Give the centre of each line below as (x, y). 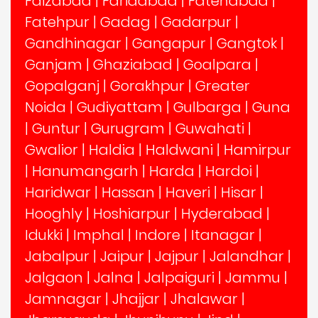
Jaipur (122, 256)
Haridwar (58, 192)
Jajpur (177, 256)
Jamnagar (63, 299)
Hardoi (229, 171)
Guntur (56, 128)
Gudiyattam (120, 107)
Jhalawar (204, 299)
